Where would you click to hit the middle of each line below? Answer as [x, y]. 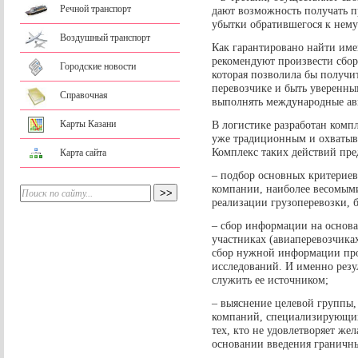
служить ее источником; [270, 279]
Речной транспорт [95, 9]
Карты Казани [88, 124]
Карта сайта [83, 153]
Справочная [84, 95]
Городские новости [98, 66]
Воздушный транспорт [105, 38]
